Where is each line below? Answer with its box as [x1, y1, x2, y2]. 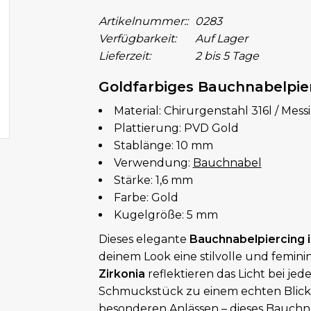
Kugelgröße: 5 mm [113, 208, 218, 221]
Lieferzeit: [98, 49, 151, 62]
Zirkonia [98, 267, 145, 280]
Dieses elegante [98, 233, 190, 246]
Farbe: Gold [113, 191, 178, 204]
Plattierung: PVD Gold [113, 121, 239, 135]
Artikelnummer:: [98, 15, 188, 28]
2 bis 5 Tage [194, 49, 259, 62]
